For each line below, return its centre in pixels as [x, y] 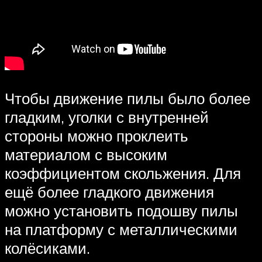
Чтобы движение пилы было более [127, 98]
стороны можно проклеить [96, 136]
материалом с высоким [86, 154]
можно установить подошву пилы [121, 211]
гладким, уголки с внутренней [107, 117]
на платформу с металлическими [121, 229]
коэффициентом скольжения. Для [123, 173]
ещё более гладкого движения [109, 192]
